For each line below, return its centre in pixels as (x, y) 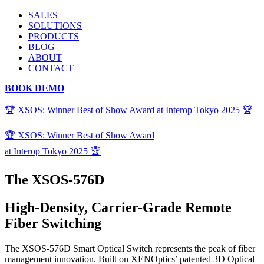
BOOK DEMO (34, 88)
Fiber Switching (53, 223)
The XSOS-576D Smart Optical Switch (80, 248)
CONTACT (51, 68)
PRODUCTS (54, 36)
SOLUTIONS (55, 26)
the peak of (215, 248)
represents (174, 248)
